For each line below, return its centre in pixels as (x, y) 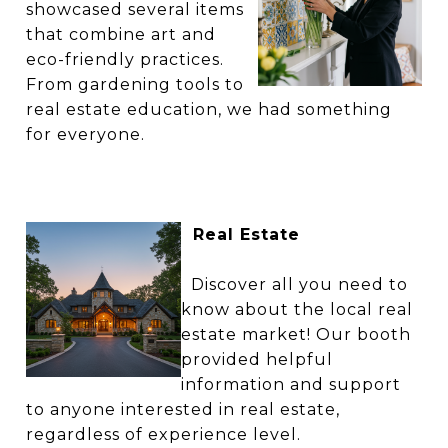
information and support (291, 384)
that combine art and (121, 34)
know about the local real (297, 309)
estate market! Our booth (296, 334)
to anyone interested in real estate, (183, 409)
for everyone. (85, 134)
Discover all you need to (294, 284)
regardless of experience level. (163, 434)
